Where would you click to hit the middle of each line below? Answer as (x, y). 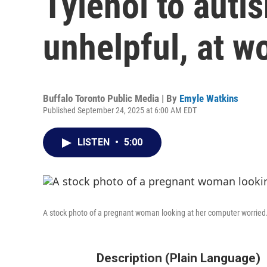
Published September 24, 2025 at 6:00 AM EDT (120, 110)
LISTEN (95, 142)
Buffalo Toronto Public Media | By (111, 98)
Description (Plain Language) (178, 258)
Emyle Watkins (209, 98)
